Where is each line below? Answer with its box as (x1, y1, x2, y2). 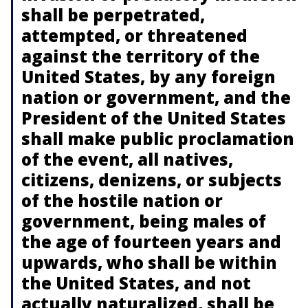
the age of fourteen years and (21, 230, 281, 253)
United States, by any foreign (21, 65, 276, 88)
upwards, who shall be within (21, 251, 277, 274)
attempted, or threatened (21, 24, 247, 47)
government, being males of (21, 210, 266, 232)
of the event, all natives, (21, 148, 233, 170)
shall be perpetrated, (21, 3, 205, 26)
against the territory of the (21, 45, 260, 67)
